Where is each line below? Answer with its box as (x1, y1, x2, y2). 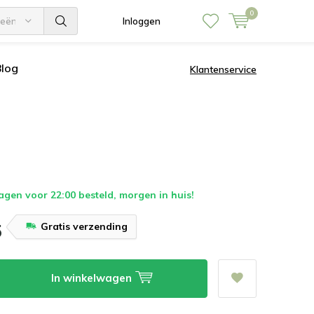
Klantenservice (190, 62, 257, 76)
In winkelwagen (51, 271, 135, 285)
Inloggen (123, 15, 161, 27)
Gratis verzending (41, 220, 128, 233)
